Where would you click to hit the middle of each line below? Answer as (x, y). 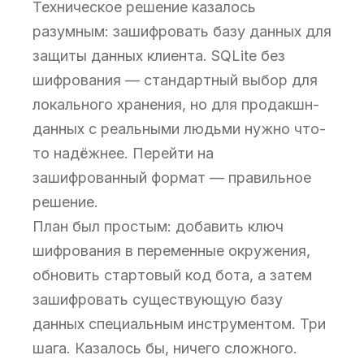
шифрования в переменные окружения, (171, 251)
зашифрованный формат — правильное (172, 178)
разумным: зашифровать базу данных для (182, 31)
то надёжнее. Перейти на (123, 153)
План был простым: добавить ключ (158, 226)
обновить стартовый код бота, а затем (172, 275)
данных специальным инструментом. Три (179, 324)
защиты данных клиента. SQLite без (159, 56)
